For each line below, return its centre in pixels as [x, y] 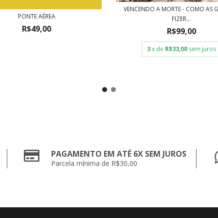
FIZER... [182, 18]
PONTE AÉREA [36, 17]
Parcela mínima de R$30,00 [94, 163]
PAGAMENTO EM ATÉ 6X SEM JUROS [119, 154]
